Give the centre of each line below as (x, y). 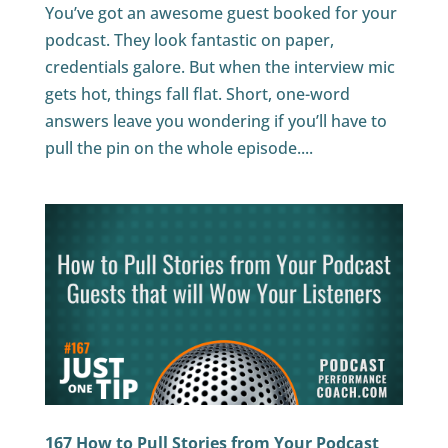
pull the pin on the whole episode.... (178, 147)
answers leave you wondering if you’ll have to (215, 120)
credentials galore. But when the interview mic (219, 66)
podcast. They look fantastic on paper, (189, 39)
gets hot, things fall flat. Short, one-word (197, 93)
